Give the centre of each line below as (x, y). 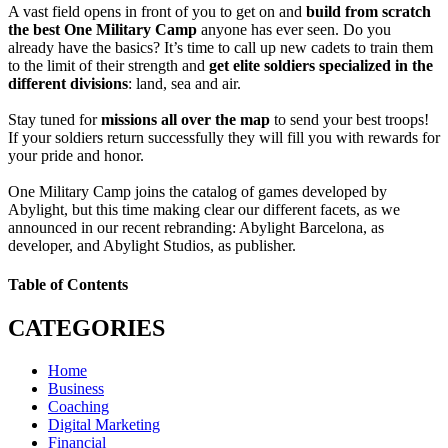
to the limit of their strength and (108, 65)
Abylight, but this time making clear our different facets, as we (204, 209)
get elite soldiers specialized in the (321, 65)
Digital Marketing (104, 425)
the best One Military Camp (104, 29)
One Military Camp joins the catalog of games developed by (197, 191)
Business (76, 389)
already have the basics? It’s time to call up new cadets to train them (220, 47)
